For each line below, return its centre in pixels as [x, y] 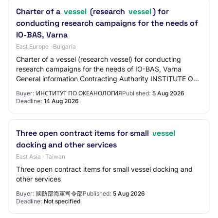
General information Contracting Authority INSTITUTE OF [107, 79]
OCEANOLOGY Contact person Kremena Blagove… [98, 88]
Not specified [62, 201]
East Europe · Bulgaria [46, 46]
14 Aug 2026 [61, 101]
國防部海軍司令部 [59, 193]
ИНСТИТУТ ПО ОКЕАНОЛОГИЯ [79, 93]
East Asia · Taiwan [41, 156]
